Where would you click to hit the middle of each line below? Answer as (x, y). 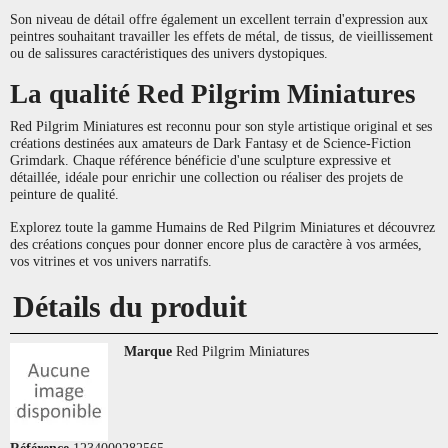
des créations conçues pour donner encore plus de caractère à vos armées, (216, 243)
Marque (148, 350)
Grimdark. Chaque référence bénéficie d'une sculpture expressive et (200, 159)
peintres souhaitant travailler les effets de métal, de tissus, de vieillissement (221, 35)
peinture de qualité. (64, 193)
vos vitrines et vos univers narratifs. (111, 260)
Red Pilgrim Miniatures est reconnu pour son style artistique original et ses (221, 125)
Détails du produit (130, 306)
